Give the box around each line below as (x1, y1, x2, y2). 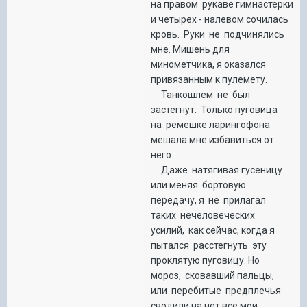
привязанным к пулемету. (151, 73, 267, 85)
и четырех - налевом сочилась (151, 13, 288, 25)
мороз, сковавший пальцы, (151, 269, 276, 281)
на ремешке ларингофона (151, 119, 270, 130)
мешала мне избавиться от (151, 134, 274, 145)
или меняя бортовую (151, 179, 248, 191)
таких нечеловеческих (151, 209, 257, 221)
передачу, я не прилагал (151, 194, 266, 206)
